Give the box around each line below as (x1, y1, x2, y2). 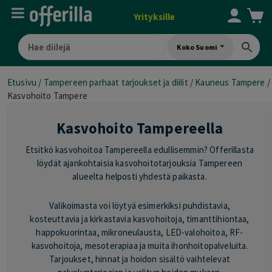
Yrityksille (133, 12, 175, 22)
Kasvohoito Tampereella (56, 119, 223, 138)
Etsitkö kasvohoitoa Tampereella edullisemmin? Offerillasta (25, 144, 254, 155)
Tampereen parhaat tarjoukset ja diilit (43, 76, 188, 88)
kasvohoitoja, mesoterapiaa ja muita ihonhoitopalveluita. (31, 240, 248, 252)
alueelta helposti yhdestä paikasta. (72, 171, 207, 182)
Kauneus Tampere (195, 76, 265, 88)
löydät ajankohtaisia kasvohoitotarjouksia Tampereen (36, 157, 243, 169)
